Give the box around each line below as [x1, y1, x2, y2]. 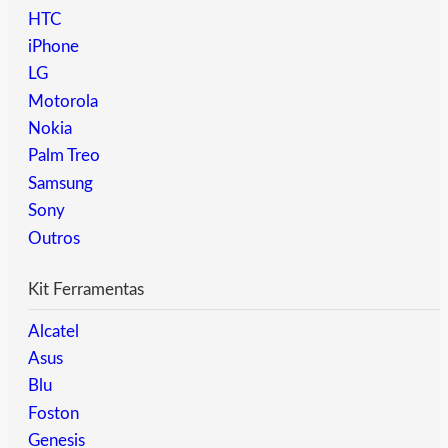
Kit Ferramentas [28, 280, 144, 298]
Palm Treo [28, 147, 100, 165]
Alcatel [28, 322, 79, 340]
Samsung [28, 174, 93, 192]
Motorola [28, 92, 98, 110]
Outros [28, 229, 80, 247]
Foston [28, 404, 79, 422]
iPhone [28, 37, 79, 55]
